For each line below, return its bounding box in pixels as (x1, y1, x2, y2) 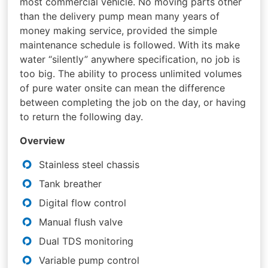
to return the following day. (20, 110, 144, 123)
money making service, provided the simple (20, 24, 218, 36)
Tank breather (39, 177, 102, 190)
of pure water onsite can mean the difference (20, 81, 226, 94)
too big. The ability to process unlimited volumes (20, 67, 242, 80)
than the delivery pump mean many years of (20, 10, 220, 22)
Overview (20, 134, 66, 147)
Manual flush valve (39, 215, 123, 228)
